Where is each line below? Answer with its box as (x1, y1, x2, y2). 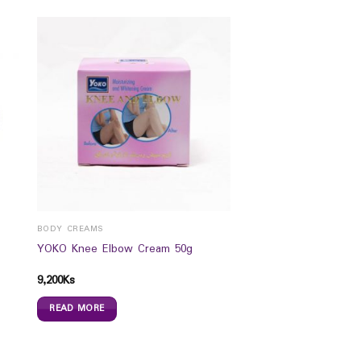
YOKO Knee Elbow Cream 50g (36, 240, 193, 259)
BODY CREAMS (36, 222, 105, 237)
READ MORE (49, 301, 105, 316)
